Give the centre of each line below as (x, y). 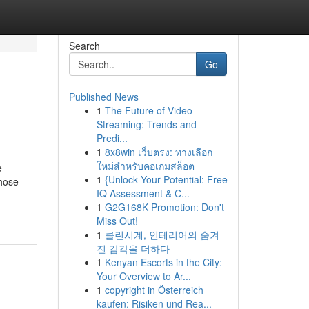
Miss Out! (117, 221)
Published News (103, 97)
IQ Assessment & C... (143, 193)
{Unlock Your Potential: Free (166, 179)
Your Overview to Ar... (143, 276)
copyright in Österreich (154, 290)
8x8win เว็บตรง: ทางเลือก (158, 152)
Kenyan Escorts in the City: (163, 262)
